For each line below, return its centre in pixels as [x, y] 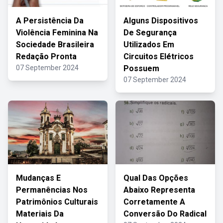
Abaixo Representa [159, 190]
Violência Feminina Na [57, 33]
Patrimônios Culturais [57, 202]
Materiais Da [40, 214]
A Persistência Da [50, 21]
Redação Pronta [46, 56]
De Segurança [150, 33]
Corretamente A [154, 202]
